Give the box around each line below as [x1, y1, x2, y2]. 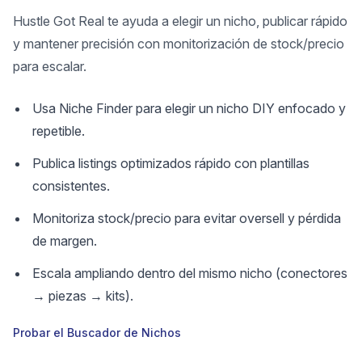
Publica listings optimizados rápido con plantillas [32, 155, 309, 171]
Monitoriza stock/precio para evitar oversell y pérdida [32, 210, 341, 226]
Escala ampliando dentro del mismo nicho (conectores [32, 265, 347, 281]
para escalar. [13, 58, 86, 74]
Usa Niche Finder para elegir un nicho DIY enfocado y [32, 100, 346, 116]
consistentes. [32, 178, 110, 194]
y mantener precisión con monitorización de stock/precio [13, 36, 344, 52]
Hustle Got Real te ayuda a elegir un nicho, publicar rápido [13, 13, 347, 29]
